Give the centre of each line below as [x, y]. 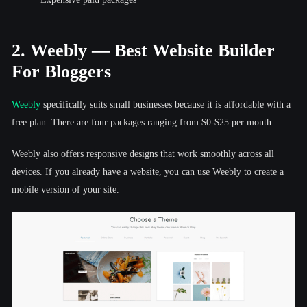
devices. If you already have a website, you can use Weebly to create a [148, 171]
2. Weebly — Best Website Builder [143, 50]
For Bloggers [61, 71]
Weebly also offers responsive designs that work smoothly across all [143, 153]
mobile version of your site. [65, 189]
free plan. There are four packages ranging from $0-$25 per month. [143, 122]
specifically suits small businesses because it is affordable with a [167, 104]
